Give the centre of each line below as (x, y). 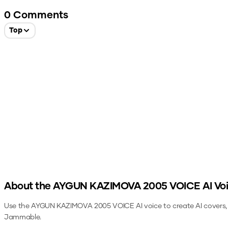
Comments (39, 15)
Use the (18, 206)
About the (28, 186)
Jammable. (23, 217)
